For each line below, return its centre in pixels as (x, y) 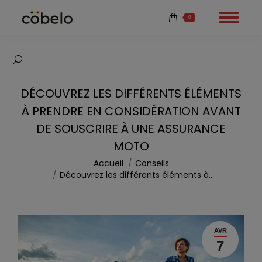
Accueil (108, 163)
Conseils (152, 163)
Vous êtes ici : (47, 163)
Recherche (35, 63)
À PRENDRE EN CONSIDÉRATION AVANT (131, 111)
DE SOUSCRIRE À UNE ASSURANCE (131, 129)
